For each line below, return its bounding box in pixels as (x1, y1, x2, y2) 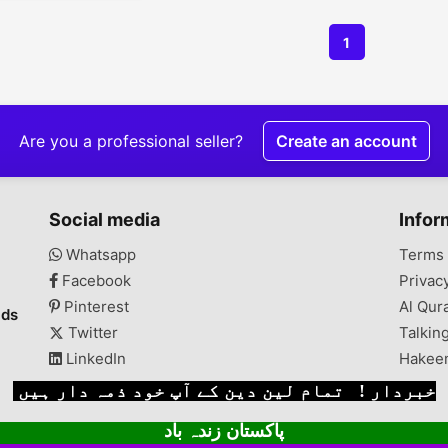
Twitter (64, 323, 119, 342)
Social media (49, 209, 161, 230)
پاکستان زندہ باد (164, 421, 284, 441)
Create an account (275, 131, 417, 151)
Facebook (58, 271, 132, 290)
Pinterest (60, 297, 130, 316)
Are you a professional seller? (18, 131, 243, 151)
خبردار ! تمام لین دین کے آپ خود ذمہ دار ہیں (17, 381, 436, 401)
